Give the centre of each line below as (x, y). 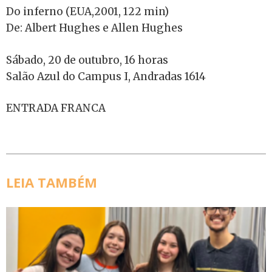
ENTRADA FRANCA (56, 108)
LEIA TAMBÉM (52, 182)
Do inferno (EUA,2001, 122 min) (87, 12)
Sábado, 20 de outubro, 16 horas (87, 60)
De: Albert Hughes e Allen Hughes (94, 28)
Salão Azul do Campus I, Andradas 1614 (106, 76)
